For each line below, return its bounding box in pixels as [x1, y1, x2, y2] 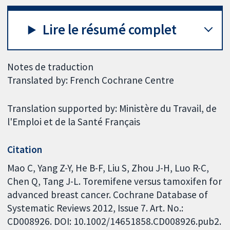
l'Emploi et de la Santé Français [7, 115, 141, 128]
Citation [7, 143, 43, 156]
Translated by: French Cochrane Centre [7, 73, 175, 86]
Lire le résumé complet [43, 21, 177, 39]
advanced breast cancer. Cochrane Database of [7, 188, 208, 201]
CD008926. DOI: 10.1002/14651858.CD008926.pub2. [7, 215, 222, 227]
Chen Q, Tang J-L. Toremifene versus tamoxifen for [7, 175, 222, 187]
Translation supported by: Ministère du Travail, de [7, 102, 217, 114]
